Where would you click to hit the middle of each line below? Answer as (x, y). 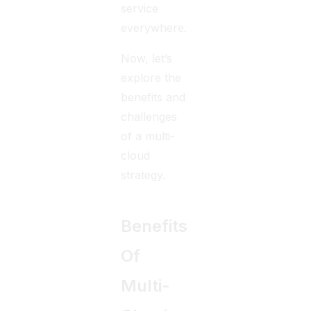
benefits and (153, 97)
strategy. (143, 175)
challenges (149, 117)
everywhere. (154, 28)
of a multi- (148, 136)
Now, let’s (147, 58)
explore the (151, 78)
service (140, 8)
